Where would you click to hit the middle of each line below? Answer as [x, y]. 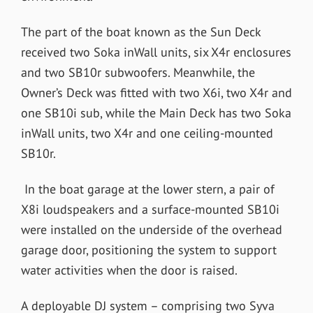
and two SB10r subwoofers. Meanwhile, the [138, 72]
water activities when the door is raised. [129, 270]
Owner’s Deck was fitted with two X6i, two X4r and [156, 92]
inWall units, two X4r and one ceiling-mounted [147, 133]
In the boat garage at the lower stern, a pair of [147, 189]
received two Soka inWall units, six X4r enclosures [156, 52]
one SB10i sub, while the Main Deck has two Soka [156, 112]
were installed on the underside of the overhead [151, 229]
